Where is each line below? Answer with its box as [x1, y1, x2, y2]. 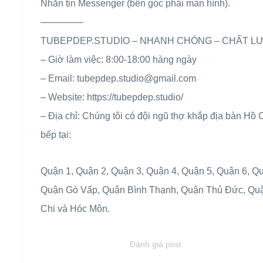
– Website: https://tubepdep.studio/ [41, 92, 183, 103]
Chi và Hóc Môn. [41, 204, 110, 214]
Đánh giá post [130, 240, 181, 249]
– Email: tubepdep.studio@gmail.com [41, 73, 196, 84]
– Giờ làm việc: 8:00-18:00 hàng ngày [41, 55, 197, 65]
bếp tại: [41, 130, 71, 140]
